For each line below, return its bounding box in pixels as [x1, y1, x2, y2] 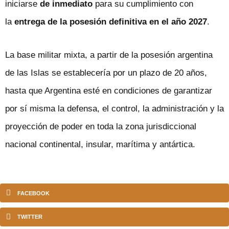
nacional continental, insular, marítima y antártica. [5, 139, 195, 149]
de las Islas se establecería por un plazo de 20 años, [5, 67, 207, 78]
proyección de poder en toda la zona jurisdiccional [5, 121, 196, 131]
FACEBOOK [17, 190, 50, 196]
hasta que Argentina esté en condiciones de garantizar [5, 85, 212, 96]
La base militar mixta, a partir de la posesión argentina [5, 50, 213, 60]
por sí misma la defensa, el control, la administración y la [5, 103, 224, 113]
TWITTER [17, 214, 42, 220]
